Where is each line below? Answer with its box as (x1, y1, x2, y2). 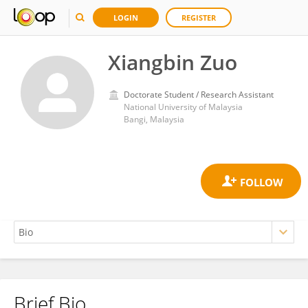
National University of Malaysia (124, 101, 243, 113)
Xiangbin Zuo (108, 48, 237, 76)
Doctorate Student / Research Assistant (124, 89, 274, 100)
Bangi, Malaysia (124, 113, 184, 125)
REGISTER (181, 12, 216, 23)
